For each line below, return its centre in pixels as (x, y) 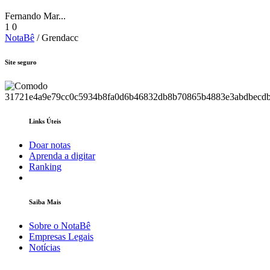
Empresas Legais (61, 236)
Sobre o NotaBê (60, 225)
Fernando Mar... (35, 16)
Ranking (45, 167)
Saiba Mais (45, 202)
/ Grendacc (56, 38)
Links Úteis (45, 121)
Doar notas (50, 145)
